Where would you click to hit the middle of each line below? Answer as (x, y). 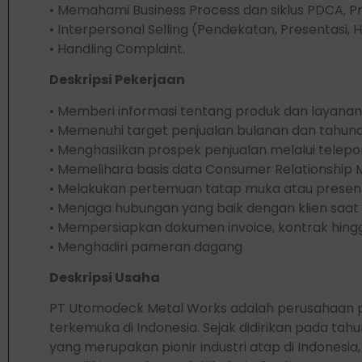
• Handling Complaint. (117, 48)
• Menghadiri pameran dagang (146, 246)
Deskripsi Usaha (105, 277)
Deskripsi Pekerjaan (117, 80)
